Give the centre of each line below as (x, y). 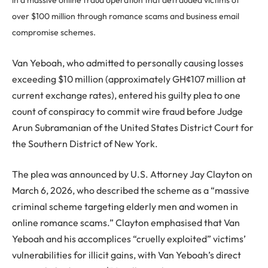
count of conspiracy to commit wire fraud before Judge (127, 111)
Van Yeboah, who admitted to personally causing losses (128, 63)
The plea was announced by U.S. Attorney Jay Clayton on (132, 174)
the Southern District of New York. (85, 143)
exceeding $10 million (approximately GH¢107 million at (129, 79)
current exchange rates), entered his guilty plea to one (126, 95)
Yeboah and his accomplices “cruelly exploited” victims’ (129, 239)
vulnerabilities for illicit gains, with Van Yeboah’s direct (127, 255)
